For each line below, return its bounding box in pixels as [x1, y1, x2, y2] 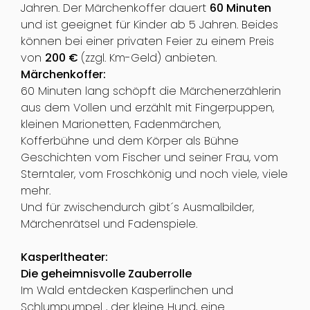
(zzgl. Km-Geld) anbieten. [80, 50, 217, 66]
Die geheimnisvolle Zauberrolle [20, 266, 192, 282]
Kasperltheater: [20, 249, 108, 266]
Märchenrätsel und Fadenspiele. [20, 216, 197, 232]
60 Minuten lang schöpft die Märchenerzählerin [20, 83, 281, 100]
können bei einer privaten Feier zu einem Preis [20, 33, 274, 50]
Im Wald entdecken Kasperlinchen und [20, 282, 233, 299]
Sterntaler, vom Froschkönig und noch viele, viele [20, 166, 288, 183]
